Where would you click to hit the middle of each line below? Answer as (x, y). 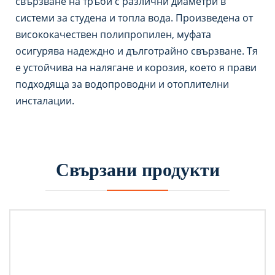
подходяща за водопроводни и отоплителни (122, 84)
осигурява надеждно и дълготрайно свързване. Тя (137, 51)
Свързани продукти (137, 170)
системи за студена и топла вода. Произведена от (134, 18)
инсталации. (45, 101)
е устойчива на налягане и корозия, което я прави (136, 68)
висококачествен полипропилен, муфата (113, 34)
